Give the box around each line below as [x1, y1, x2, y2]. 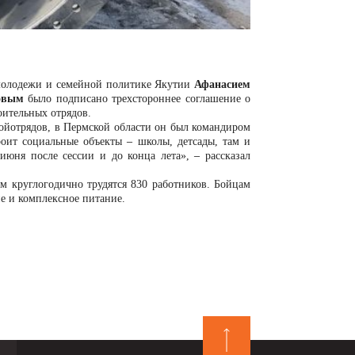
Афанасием [194, 78, 250, 90]
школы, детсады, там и [132, 136, 251, 147]
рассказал [205, 150, 250, 162]
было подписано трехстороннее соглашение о [23, 93, 251, 105]
